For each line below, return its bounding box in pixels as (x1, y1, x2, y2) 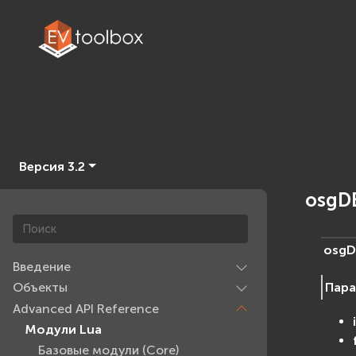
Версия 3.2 (19, 159, 85, 174)
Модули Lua (25, 322, 102, 338)
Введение (13, 258, 71, 274)
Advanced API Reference (13, 300, 159, 316)
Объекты (13, 280, 68, 296)
